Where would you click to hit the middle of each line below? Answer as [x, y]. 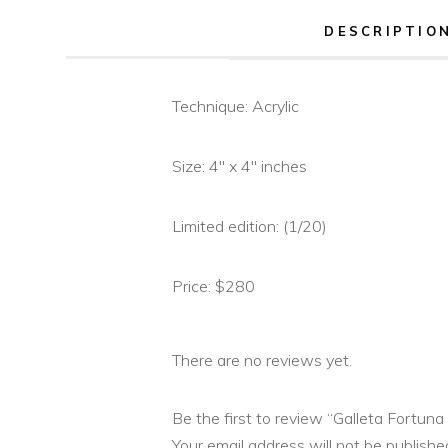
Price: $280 [214, 285]
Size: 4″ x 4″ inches [240, 165]
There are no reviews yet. [262, 359]
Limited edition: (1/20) [250, 225]
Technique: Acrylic [236, 105]
